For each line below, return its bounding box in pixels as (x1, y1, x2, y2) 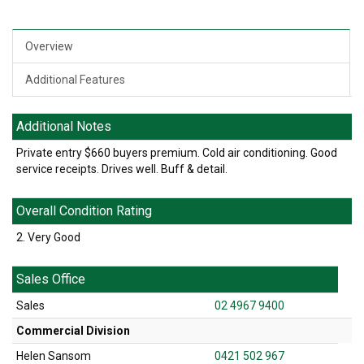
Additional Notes (16, 119, 111, 135)
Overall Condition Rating (16, 203, 152, 219)
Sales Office (16, 271, 85, 288)
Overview (25, 40, 73, 54)
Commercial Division (16, 324, 130, 338)
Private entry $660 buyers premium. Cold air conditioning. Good (16, 146, 337, 160)
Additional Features (25, 73, 125, 87)
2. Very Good (16, 231, 80, 245)
